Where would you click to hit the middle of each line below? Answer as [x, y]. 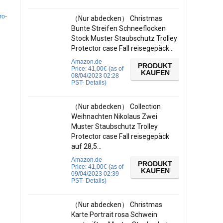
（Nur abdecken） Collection [116, 107]
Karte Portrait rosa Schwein [114, 215]
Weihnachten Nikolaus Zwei [114, 116]
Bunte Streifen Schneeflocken [118, 28]
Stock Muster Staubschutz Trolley [124, 38]
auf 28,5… [86, 146]
